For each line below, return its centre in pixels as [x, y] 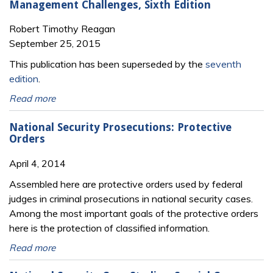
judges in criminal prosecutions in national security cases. [131, 198]
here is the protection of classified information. [109, 228]
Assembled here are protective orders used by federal [126, 184]
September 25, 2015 [55, 44]
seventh [223, 64]
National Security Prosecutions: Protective [120, 128]
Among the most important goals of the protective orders [134, 213]
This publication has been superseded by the [107, 64]
